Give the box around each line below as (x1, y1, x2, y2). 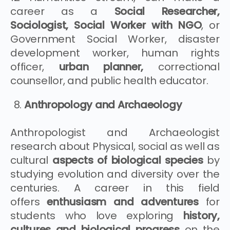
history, (183, 208, 220, 223)
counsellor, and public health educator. (10, 73, 208, 88)
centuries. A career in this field (10, 180, 220, 195)
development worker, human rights (10, 45, 220, 60)
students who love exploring (10, 208, 183, 223)
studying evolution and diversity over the (10, 166, 220, 181)
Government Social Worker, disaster (10, 31, 220, 46)
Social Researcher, (114, 4, 220, 18)
